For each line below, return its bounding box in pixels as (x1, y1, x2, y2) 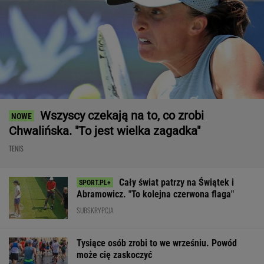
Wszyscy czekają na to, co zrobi (40, 108, 204, 123)
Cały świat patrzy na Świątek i (119, 177, 234, 189)
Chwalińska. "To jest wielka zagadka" (9, 124, 200, 138)
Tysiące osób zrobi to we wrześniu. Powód (77, 237, 237, 249)
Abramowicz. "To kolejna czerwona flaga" (77, 189, 234, 200)
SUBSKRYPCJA (77, 205, 114, 216)
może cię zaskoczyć (77, 249, 152, 260)
